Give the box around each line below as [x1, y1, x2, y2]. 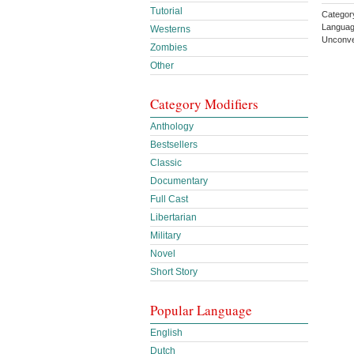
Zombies [150, 42, 187, 53]
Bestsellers [150, 139, 198, 150]
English [150, 327, 183, 338]
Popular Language [150, 301, 252, 319]
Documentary [150, 175, 208, 186]
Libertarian [150, 212, 197, 223]
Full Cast [150, 194, 188, 205]
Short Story [150, 266, 198, 277]
